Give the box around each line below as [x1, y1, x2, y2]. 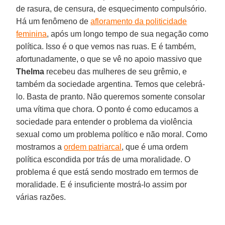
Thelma [16, 67, 45, 76]
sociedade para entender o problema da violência [16, 117, 193, 126]
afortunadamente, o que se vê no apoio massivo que [16, 54, 202, 63]
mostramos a [16, 142, 64, 151]
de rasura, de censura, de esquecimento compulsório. [16, 4, 207, 13]
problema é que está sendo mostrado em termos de [16, 167, 199, 176]
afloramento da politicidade [90, 17, 187, 26]
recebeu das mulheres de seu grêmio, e [44, 67, 187, 76]
